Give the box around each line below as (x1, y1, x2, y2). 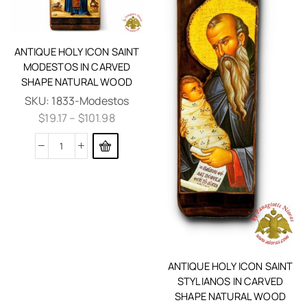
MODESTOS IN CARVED (23, 59, 131, 73)
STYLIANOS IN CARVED (177, 274, 284, 288)
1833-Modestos (51, 93, 130, 108)
